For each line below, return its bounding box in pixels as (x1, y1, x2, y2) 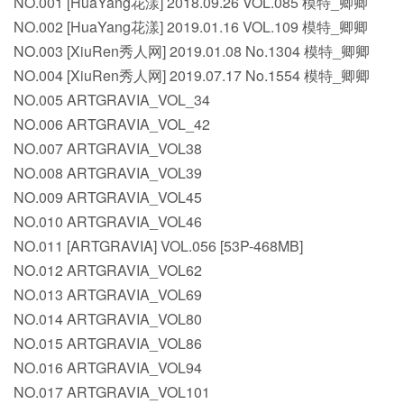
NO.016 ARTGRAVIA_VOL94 (14, 357, 202, 379)
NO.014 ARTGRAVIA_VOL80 (14, 308, 202, 330)
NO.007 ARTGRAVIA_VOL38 (14, 138, 202, 160)
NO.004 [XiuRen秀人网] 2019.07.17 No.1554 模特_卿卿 (14, 65, 370, 87)
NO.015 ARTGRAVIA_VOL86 (14, 333, 202, 354)
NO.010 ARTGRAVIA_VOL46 (14, 211, 202, 233)
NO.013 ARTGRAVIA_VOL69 (14, 284, 202, 306)
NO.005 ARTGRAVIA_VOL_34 (14, 89, 210, 111)
